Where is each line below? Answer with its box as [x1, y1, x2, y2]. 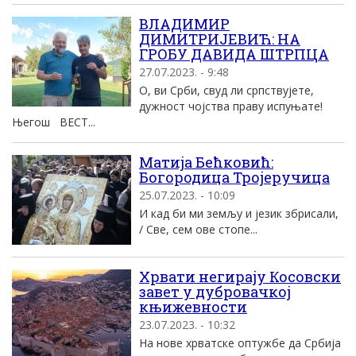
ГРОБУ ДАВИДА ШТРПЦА [139, 44, 329, 64]
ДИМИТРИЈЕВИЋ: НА [139, 29, 300, 48]
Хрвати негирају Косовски [139, 267, 341, 286]
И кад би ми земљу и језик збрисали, [139, 206, 339, 221]
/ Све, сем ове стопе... [139, 222, 257, 237]
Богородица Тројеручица [139, 168, 330, 187]
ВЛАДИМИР [139, 14, 230, 33]
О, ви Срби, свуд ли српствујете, [139, 83, 314, 98]
